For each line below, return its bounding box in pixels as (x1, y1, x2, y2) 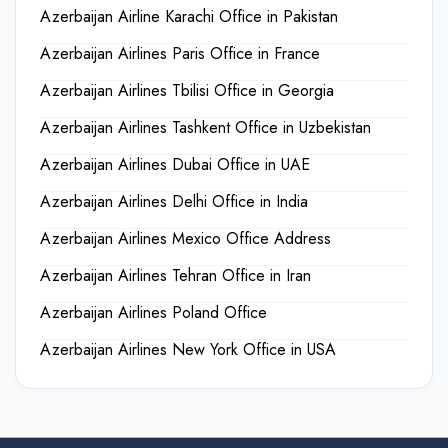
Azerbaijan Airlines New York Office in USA (40, 338, 336, 361)
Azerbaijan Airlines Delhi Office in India (40, 190, 308, 213)
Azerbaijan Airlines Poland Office (40, 301, 267, 324)
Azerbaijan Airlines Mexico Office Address (40, 227, 331, 250)
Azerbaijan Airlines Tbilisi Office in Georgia (40, 79, 334, 102)
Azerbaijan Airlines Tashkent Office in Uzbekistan (40, 116, 371, 139)
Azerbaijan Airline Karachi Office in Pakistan (40, 5, 338, 28)
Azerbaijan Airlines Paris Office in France (40, 42, 320, 65)
